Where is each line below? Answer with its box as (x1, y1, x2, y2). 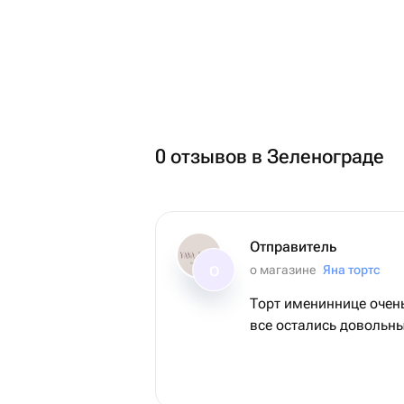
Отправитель (250, 238, 336, 255)
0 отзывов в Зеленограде (155, 145, 384, 168)
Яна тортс (323, 262, 380, 277)
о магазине (250, 262, 316, 277)
